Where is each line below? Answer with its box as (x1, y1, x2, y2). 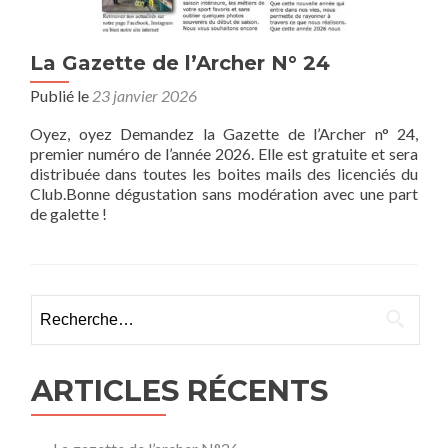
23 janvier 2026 (92, 86, 197, 105)
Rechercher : (31, 297, 116, 316)
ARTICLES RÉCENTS (31, 373, 328, 408)
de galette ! (30, 204, 107, 223)
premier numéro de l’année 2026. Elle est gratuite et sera (30, 144, 418, 163)
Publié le (30, 86, 92, 105)
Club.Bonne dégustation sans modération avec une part (30, 184, 418, 203)
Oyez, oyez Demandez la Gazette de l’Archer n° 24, (30, 124, 418, 143)
